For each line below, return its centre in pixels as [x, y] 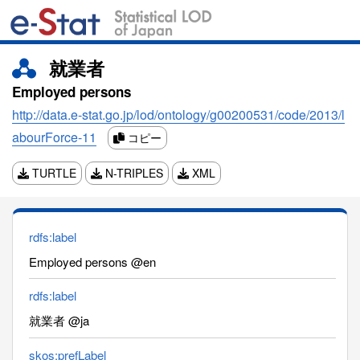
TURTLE [53, 172]
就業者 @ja [59, 320]
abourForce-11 [54, 137]
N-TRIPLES [133, 172]
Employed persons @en [92, 261]
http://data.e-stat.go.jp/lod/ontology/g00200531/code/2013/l [178, 114]
